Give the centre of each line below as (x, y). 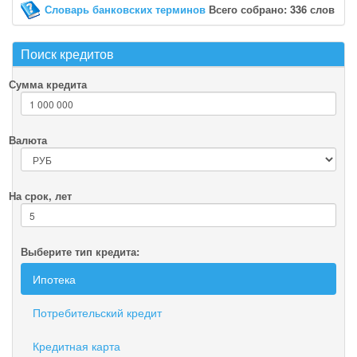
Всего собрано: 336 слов (270, 9)
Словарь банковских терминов (125, 9)
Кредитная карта (76, 346)
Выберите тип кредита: (80, 251)
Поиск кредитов (67, 54)
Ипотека (54, 279)
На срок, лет (40, 196)
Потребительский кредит (97, 312)
